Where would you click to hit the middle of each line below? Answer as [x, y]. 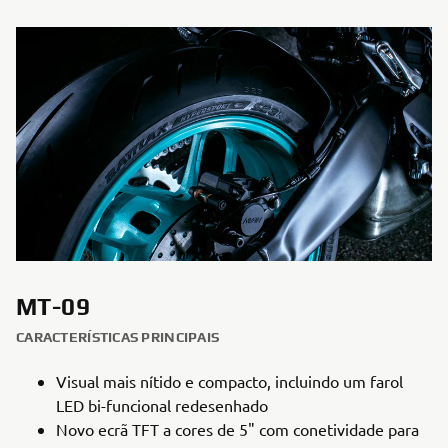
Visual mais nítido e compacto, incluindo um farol [229, 381]
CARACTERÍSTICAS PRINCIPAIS [118, 337]
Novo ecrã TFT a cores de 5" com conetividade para [237, 429]
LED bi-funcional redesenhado [162, 405]
